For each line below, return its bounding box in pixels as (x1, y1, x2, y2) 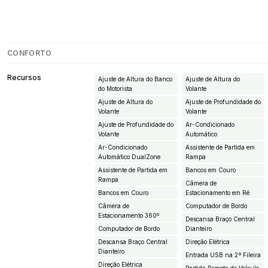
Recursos (7, 73, 41, 83)
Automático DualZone (98, 153, 160, 161)
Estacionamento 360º (98, 212, 159, 220)
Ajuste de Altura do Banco (98, 75, 172, 83)
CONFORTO (7, 48, 52, 58)
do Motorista (98, 85, 132, 93)
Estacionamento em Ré (185, 189, 249, 197)
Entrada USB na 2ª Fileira (185, 251, 261, 259)
